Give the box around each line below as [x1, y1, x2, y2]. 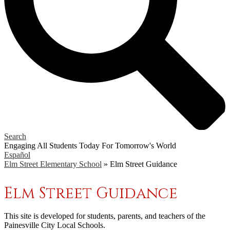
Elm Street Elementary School [4, 159, 102, 168]
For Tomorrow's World [102, 141, 176, 150]
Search [4, 131, 26, 141]
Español [4, 150, 30, 159]
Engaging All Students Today [4, 141, 100, 150]
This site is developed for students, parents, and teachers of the [4, 211, 205, 220]
